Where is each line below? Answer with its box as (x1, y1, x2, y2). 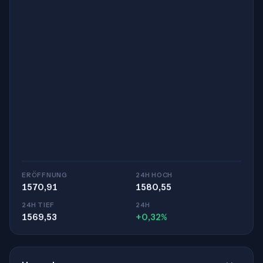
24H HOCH (136, 171, 173, 179)
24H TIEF (22, 201, 55, 209)
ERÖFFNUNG (22, 171, 68, 179)
